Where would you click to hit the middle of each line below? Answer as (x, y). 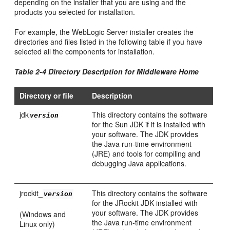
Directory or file (47, 95)
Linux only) (37, 224)
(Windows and (43, 214)
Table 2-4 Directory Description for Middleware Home (107, 71)
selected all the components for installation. (85, 51)
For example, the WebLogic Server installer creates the (104, 32)
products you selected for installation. (75, 12)
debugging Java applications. (139, 163)
